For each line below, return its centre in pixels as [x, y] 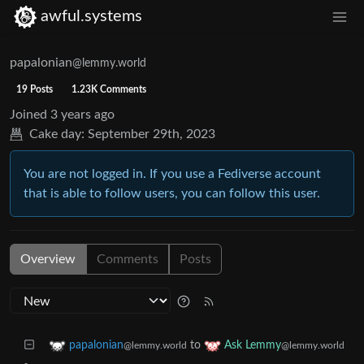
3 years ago [82, 114]
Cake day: [57, 134]
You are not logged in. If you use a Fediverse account [172, 173]
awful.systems [91, 17]
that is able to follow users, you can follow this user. [172, 193]
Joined [28, 114]
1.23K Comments [109, 89]
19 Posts [34, 89]
